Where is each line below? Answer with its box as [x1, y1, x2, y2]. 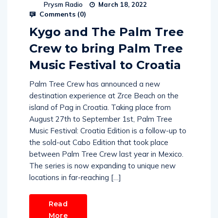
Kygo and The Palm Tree [29, 25, 184, 39]
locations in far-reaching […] [29, 173, 121, 182]
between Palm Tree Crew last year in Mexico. [29, 149, 183, 159]
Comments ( [37, 10, 80, 18]
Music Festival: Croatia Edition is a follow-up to [29, 126, 186, 135]
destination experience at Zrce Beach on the [29, 91, 179, 100]
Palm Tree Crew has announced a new [29, 79, 160, 89]
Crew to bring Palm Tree [29, 41, 183, 55]
